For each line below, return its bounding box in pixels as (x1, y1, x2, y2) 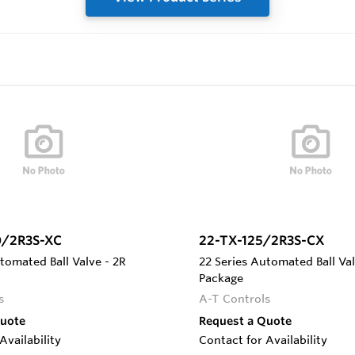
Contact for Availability (199, 332, 327, 347)
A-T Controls (199, 291, 271, 306)
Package (199, 270, 243, 285)
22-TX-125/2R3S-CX (199, 231, 325, 248)
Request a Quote (199, 313, 292, 328)
